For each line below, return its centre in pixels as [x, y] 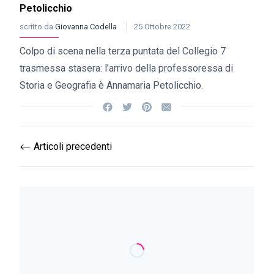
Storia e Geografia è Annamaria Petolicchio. [111, 85]
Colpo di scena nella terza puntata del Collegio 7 [123, 51]
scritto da [37, 27]
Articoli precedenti [72, 146]
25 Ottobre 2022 [162, 27]
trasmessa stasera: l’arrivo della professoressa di [126, 68]
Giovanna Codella [87, 27]
